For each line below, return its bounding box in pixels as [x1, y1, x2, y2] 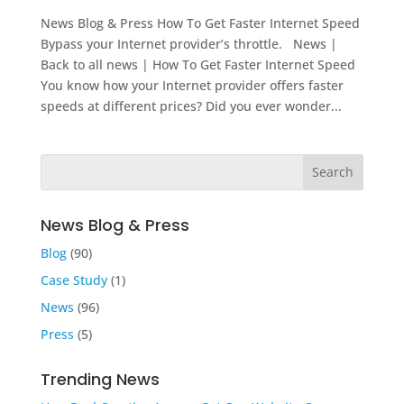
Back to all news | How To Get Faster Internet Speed [40, 55, 355, 73]
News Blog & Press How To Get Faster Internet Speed [40, 14, 360, 32]
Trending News [40, 367, 160, 390]
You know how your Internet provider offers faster [40, 76, 344, 94]
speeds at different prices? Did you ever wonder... [40, 96, 342, 115]
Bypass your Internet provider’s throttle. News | [40, 34, 337, 52]
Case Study [40, 271, 107, 289]
